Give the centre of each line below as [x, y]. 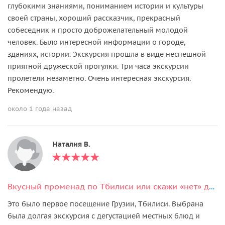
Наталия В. [72, 144]
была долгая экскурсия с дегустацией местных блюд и [104, 216]
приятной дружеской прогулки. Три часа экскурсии [98, 66]
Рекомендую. [31, 90]
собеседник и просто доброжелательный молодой [98, 30]
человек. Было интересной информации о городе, [96, 42]
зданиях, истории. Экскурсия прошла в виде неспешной [107, 54]
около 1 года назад [40, 108]
